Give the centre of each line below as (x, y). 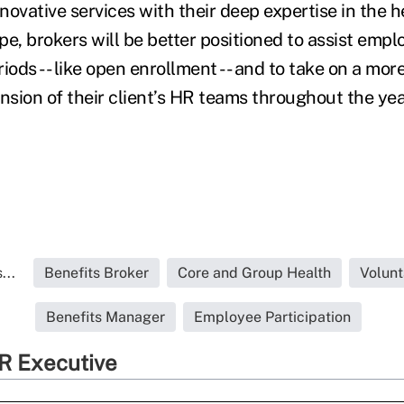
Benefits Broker (96, 273)
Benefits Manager (106, 317)
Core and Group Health (254, 273)
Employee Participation (272, 317)
